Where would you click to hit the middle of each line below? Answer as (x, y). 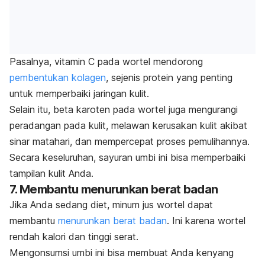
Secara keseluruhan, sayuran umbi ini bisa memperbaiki (127, 158)
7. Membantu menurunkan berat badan (114, 190)
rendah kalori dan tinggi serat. (74, 237)
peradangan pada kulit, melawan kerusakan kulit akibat (128, 126)
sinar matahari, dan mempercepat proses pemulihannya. (130, 142)
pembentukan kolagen (58, 78)
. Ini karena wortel (206, 221)
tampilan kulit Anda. (51, 174)
